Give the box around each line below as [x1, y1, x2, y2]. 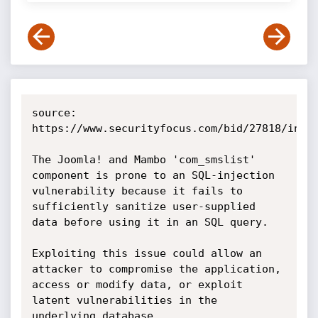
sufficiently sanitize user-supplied [31, 200, 256, 213]
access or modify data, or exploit [31, 278, 243, 291]
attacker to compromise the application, [31, 263, 281, 275]
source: [31, 106, 77, 119]
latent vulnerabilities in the [31, 294, 217, 307]
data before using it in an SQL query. [31, 216, 268, 229]
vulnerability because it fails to [31, 185, 243, 197]
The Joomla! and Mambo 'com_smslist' [31, 153, 256, 166]
